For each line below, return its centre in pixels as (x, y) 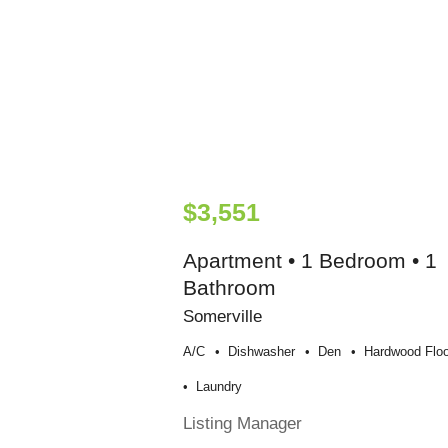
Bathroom (229, 287)
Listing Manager (242, 422)
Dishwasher (261, 351)
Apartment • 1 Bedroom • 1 (309, 260)
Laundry (218, 386)
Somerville (222, 315)
